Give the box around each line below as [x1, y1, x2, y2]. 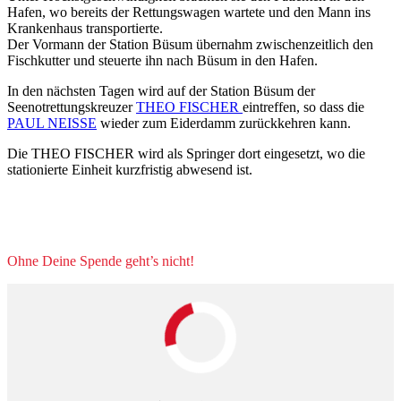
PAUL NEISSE [7, 115, 97, 132]
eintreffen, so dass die [243, 99, 364, 115]
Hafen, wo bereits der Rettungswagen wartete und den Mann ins [7, 4, 371, 21]
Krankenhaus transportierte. [7, 21, 163, 37]
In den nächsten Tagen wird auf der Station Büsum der [7, 83, 315, 99]
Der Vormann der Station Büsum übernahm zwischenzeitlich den [7, 37, 373, 53]
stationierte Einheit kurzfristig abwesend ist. [7, 162, 252, 178]
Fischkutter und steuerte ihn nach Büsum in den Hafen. [7, 53, 318, 69]
